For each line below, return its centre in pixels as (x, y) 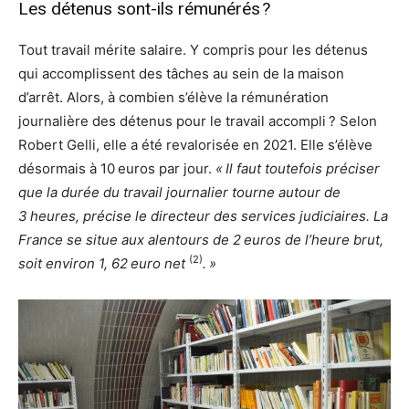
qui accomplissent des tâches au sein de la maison (181, 74)
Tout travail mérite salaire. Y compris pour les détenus (193, 50)
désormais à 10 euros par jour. (117, 169)
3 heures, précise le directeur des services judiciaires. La (203, 216)
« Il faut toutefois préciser (298, 169)
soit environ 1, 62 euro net (104, 264)
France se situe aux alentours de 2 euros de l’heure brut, (201, 240)
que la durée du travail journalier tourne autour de (179, 193)
